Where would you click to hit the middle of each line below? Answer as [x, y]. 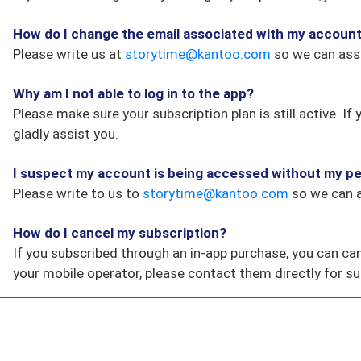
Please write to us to [78, 193]
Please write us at [69, 54]
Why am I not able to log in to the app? [133, 93]
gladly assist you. [66, 134]
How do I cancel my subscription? [120, 233]
